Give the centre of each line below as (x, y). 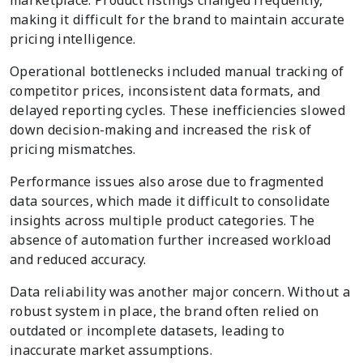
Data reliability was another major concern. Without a (180, 291)
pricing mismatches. (73, 149)
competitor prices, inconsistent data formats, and (165, 90)
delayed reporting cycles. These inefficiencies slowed (177, 110)
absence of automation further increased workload (171, 239)
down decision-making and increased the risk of (161, 129)
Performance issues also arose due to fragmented (167, 181)
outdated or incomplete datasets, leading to (147, 330)
